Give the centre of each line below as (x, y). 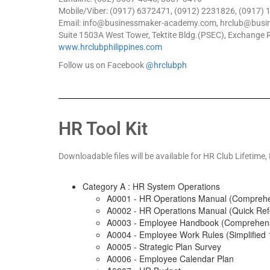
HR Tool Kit (103, 129)
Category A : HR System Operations (151, 187)
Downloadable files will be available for (131, 156)
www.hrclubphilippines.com (110, 47)
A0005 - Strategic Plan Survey (164, 247)
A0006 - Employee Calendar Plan (170, 259)
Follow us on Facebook (102, 65)
